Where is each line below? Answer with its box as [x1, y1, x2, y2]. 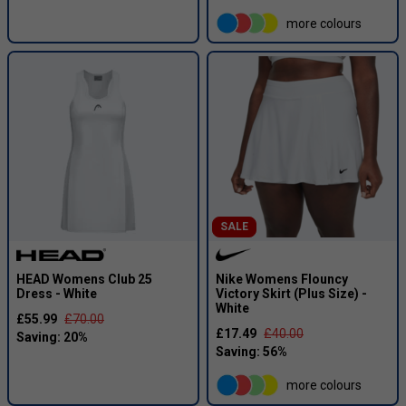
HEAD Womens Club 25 [16, 272, 152, 287]
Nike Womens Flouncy [216, 272, 348, 287]
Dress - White [16, 286, 97, 302]
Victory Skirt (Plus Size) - [216, 286, 367, 302]
